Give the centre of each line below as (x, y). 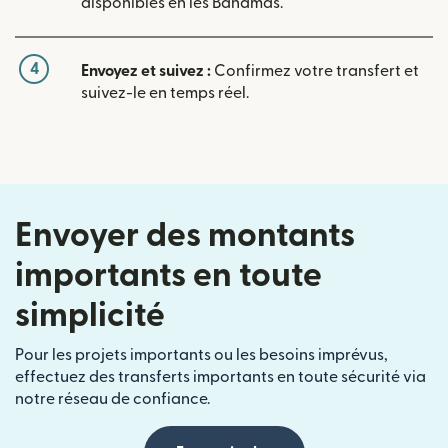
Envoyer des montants (185, 235)
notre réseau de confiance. (112, 398)
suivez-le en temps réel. (165, 92)
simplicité (90, 315)
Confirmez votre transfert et (315, 70)
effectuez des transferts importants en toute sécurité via (220, 376)
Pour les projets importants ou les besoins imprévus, (201, 354)
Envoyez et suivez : (146, 70)
